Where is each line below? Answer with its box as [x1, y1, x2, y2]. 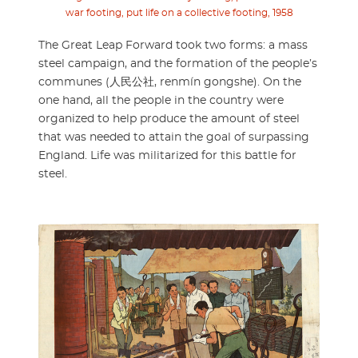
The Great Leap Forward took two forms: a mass [38, 40, 308, 52]
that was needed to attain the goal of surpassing [38, 132, 309, 144]
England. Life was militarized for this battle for [38, 150, 296, 162]
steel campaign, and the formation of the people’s [38, 58, 317, 70]
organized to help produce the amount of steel [38, 113, 300, 125]
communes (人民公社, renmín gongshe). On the [38, 77, 301, 89]
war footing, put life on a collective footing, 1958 [65, 8, 293, 18]
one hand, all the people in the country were [38, 95, 284, 107]
